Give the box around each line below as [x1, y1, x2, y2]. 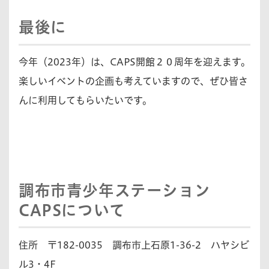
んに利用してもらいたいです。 [19, 95, 152, 106]
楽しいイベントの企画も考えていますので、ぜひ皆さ [19, 76, 248, 86]
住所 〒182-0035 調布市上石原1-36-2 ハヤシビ [19, 240, 249, 250]
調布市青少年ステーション [19, 182, 211, 198]
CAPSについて [19, 202, 125, 218]
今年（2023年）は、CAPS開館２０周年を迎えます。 [19, 57, 250, 67]
